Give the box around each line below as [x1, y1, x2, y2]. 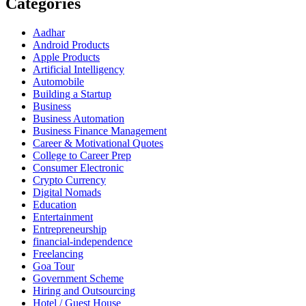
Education [33, 199, 76, 211]
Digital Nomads [33, 186, 101, 199]
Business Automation [33, 113, 124, 125]
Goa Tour [33, 260, 74, 273]
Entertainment [33, 211, 93, 223]
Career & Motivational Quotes [33, 137, 163, 150]
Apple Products [33, 51, 100, 64]
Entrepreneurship [33, 223, 107, 236]
